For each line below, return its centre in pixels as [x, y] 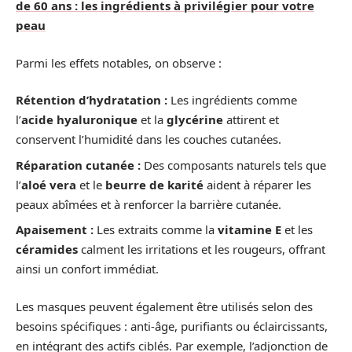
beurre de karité [154, 184]
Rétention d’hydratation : [92, 100]
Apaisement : [55, 230]
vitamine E [249, 230]
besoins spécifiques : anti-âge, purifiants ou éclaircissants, [172, 326]
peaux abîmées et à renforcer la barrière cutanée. [148, 204]
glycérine [195, 120]
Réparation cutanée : [78, 165]
